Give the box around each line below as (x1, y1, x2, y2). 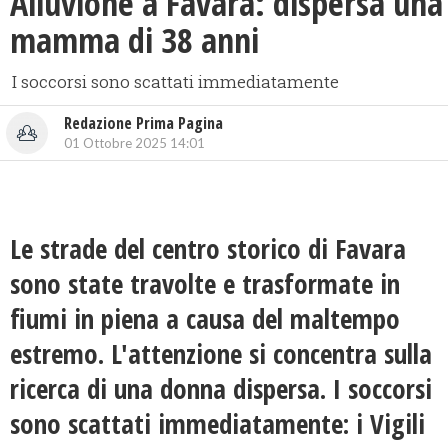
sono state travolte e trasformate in (10, 265, 400, 303)
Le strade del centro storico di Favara (10, 230, 406, 268)
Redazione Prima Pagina (64, 112, 223, 135)
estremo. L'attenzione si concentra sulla (10, 335, 432, 373)
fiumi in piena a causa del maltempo (10, 300, 400, 338)
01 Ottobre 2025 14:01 (64, 135, 205, 152)
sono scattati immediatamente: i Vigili (10, 405, 425, 443)
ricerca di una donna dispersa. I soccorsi (10, 370, 432, 408)
